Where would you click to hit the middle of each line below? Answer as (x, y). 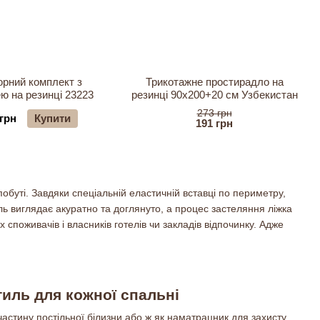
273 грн (214, 113)
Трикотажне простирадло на (214, 82)
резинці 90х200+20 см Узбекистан (214, 95)
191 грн (214, 123)
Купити (52, 118)
